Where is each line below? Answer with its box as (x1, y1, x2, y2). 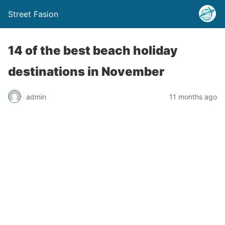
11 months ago (169, 92, 217, 101)
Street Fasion (8, 9, 58, 19)
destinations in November (8, 64, 164, 79)
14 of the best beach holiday (8, 43, 178, 58)
